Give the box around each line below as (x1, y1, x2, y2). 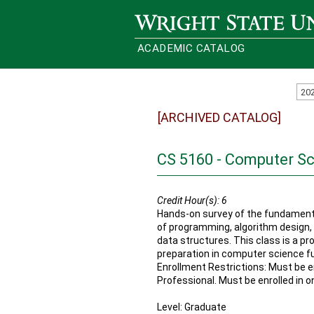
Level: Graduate (157, 301, 226, 313)
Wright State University (135, 15, 238, 25)
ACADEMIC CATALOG (137, 42, 245, 55)
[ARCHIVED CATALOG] (158, 110, 281, 125)
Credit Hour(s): (157, 195, 219, 206)
